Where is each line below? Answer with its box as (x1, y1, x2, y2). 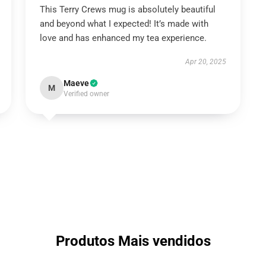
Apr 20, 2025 (185, 58, 227, 66)
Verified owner (63, 90, 109, 98)
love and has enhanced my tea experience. (39, 33, 207, 43)
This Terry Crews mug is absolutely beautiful (39, 4, 216, 15)
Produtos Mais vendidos (55, 233, 211, 249)
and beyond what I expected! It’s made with (39, 18, 208, 29)
